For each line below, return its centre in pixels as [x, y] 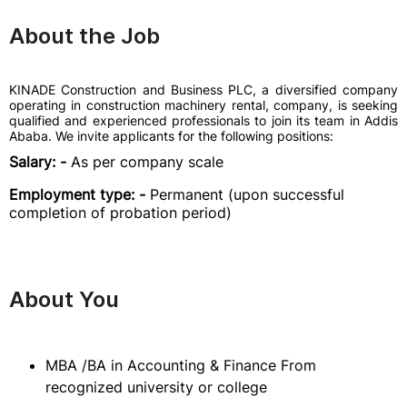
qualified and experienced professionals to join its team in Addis [203, 120]
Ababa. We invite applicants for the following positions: [171, 136]
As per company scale [147, 162]
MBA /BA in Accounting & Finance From [181, 365]
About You [64, 299]
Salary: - [40, 162]
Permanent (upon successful [247, 194]
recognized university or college [156, 387]
